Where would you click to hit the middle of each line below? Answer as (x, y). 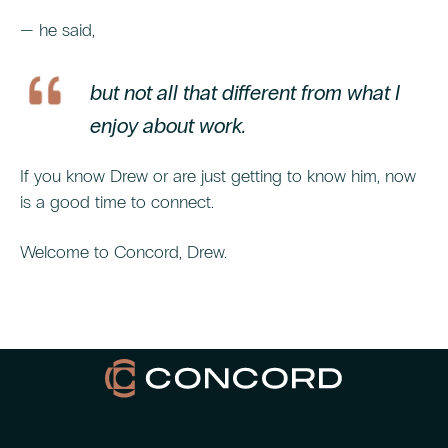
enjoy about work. (168, 126)
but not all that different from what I (245, 93)
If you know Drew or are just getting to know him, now (218, 176)
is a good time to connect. (117, 202)
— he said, (57, 30)
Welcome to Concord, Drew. (123, 252)
